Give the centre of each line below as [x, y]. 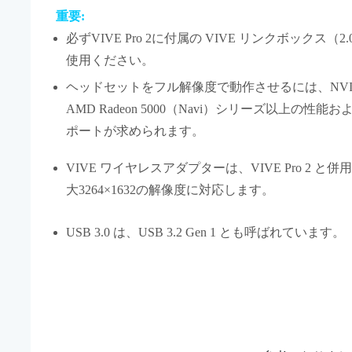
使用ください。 [110, 60]
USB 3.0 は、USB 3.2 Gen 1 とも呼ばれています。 [205, 233]
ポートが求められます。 [135, 131]
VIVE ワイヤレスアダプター [145, 168]
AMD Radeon [101, 109]
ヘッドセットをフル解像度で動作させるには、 [198, 87]
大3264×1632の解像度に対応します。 [170, 190]
